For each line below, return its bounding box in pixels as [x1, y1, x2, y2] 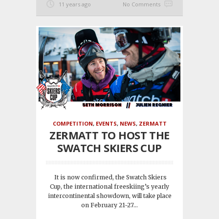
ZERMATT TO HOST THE [49, 128, 170, 143]
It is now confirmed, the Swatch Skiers [52, 174, 167, 181]
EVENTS [95, 120, 117, 128]
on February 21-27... [81, 201, 138, 209]
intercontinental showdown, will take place [47, 192, 172, 200]
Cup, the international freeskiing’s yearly [50, 183, 169, 191]
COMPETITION [52, 120, 93, 128]
